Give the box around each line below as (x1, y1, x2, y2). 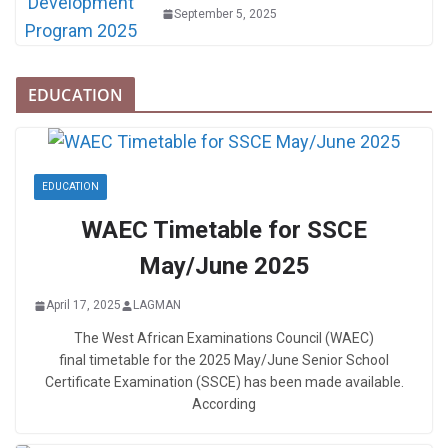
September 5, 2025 (174, 6, 277, 21)
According (192, 396, 256, 413)
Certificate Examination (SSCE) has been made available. (44, 374, 404, 391)
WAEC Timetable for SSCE (81, 216, 367, 245)
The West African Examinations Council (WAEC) (74, 330, 374, 347)
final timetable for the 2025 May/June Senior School (59, 352, 389, 369)
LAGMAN (133, 298, 181, 313)
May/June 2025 (138, 252, 310, 281)
